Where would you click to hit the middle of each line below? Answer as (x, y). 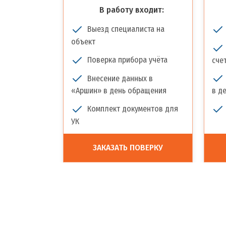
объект (83, 41)
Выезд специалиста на (126, 29)
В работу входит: (131, 10)
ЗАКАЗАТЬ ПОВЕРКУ (128, 148)
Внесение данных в (120, 78)
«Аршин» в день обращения (119, 91)
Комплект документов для (133, 109)
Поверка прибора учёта (127, 60)
